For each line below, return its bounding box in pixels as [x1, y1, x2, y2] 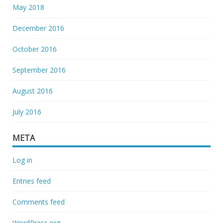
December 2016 [12, 23, 64, 33]
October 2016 [12, 44, 57, 54]
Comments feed [12, 197, 65, 207]
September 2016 [12, 65, 66, 75]
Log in [12, 155, 32, 165]
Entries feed [12, 176, 51, 186]
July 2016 [12, 107, 41, 116]
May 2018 [12, 2, 44, 12]
